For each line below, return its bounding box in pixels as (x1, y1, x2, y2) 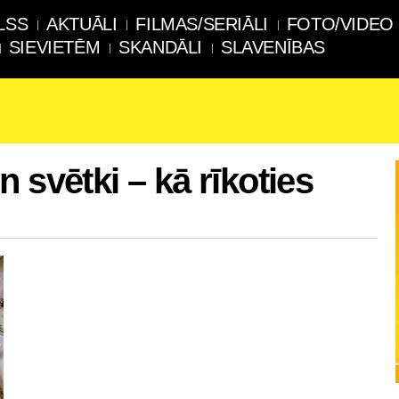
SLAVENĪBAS (221, 37, 326, 57)
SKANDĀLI (118, 37, 203, 57)
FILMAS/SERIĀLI (135, 14, 268, 34)
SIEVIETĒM (8, 37, 101, 57)
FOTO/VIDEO (286, 14, 394, 34)
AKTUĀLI (46, 14, 118, 34)
